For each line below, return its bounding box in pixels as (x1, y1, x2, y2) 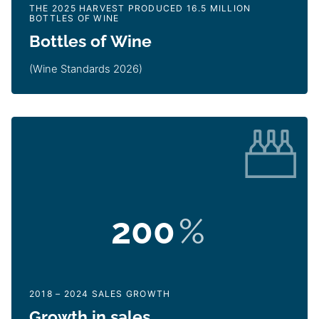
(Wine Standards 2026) (29, 63, 142, 76)
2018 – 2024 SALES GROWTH (29, 288, 171, 300)
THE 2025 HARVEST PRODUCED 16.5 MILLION (29, 3, 251, 14)
